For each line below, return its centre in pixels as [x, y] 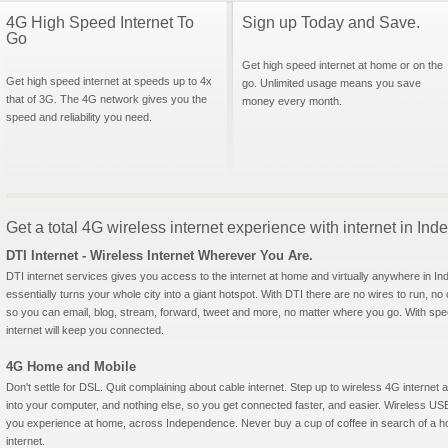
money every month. [292, 101]
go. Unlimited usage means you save [331, 83]
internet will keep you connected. [85, 330]
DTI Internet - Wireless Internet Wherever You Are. [159, 255]
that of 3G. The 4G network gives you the [106, 99]
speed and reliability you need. [79, 117]
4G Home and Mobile [71, 366]
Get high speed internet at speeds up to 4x [109, 81]
